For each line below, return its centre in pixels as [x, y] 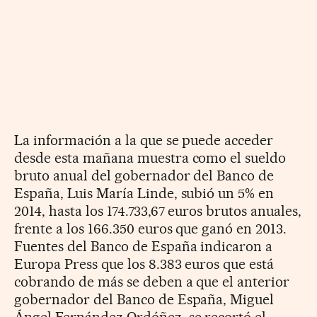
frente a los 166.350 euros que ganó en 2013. [151, 228]
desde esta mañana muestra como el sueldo [150, 157]
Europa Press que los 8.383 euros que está [144, 264]
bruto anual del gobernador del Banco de [144, 175]
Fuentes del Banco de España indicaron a [144, 246]
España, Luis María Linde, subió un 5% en [144, 193]
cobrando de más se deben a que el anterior [152, 281]
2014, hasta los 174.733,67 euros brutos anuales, [158, 211]
